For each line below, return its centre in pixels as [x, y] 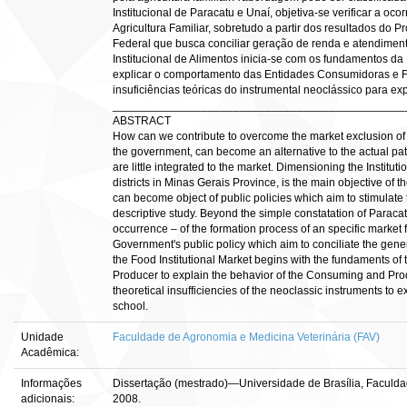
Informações [51, 383]
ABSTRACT [142, 121]
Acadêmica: [51, 352]
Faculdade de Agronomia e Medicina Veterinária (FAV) [246, 337]
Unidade [42, 337]
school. [130, 306]
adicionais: [49, 399]
